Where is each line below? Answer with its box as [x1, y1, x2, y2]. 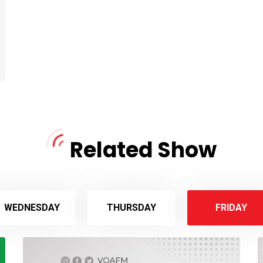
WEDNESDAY [4, 201, 60, 213]
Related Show [70, 134, 217, 165]
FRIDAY [215, 201, 247, 213]
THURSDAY [106, 201, 156, 213]
